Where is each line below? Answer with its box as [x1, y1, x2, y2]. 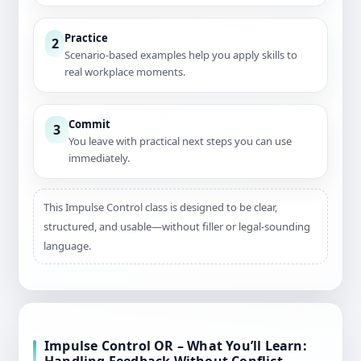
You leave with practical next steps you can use [68, 134, 293, 149]
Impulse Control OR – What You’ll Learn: [44, 337, 307, 355]
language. [44, 239, 91, 254]
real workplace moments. [64, 64, 185, 80]
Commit [68, 117, 111, 132]
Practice [64, 31, 108, 46]
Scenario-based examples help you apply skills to [64, 48, 297, 63]
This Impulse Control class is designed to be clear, [44, 200, 277, 215]
